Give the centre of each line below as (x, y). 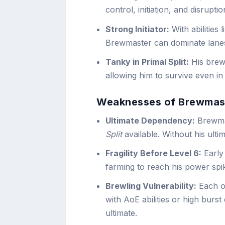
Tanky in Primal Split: (147, 62)
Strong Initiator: (138, 29)
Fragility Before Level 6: (154, 153)
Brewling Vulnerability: (151, 186)
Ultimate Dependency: (150, 120)
